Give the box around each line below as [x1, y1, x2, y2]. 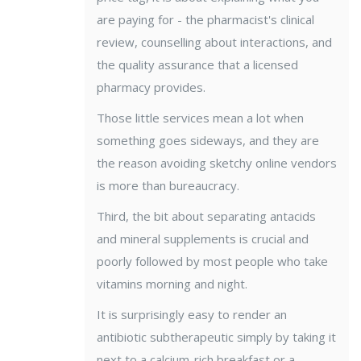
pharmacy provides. [97, 79, 205, 96]
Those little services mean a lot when [97, 110, 304, 127]
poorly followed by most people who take [97, 253, 328, 270]
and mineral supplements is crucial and [97, 230, 309, 247]
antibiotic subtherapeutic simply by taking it [97, 329, 336, 346]
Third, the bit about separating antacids [97, 208, 316, 225]
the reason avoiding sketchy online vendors [97, 155, 337, 172]
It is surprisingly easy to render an [97, 306, 287, 323]
